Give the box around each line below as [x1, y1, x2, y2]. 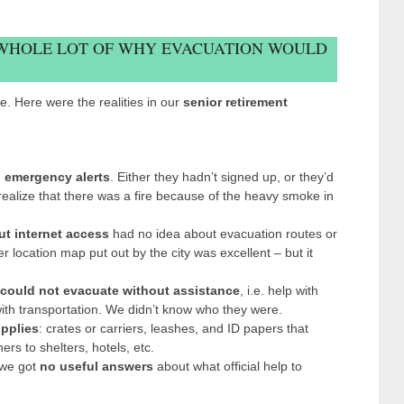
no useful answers [39, 359, 153, 373]
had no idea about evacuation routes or [108, 226, 337, 241]
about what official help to [152, 359, 302, 373]
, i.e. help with [239, 283, 318, 298]
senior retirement [183, 95, 288, 109]
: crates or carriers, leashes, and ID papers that [38, 321, 308, 335]
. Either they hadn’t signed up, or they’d [109, 170, 334, 184]
